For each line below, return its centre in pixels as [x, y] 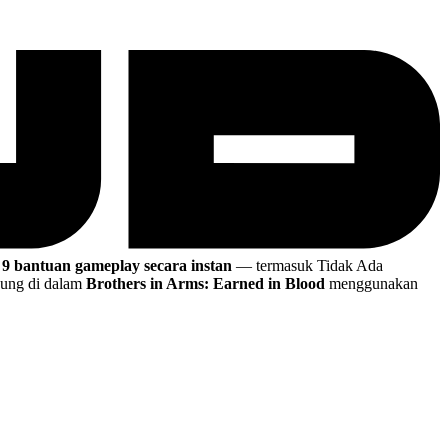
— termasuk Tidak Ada [307, 266]
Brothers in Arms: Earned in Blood [205, 284]
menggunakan [371, 284]
